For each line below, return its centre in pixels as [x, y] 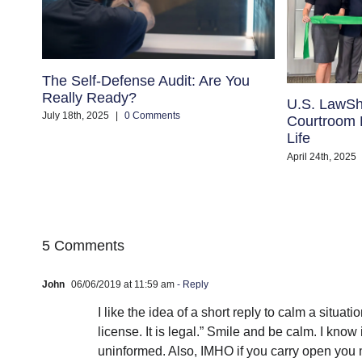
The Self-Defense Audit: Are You [146, 80]
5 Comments [83, 246]
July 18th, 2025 [76, 116]
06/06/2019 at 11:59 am [122, 285]
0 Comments [152, 116]
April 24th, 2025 [321, 156]
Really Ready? [89, 97]
